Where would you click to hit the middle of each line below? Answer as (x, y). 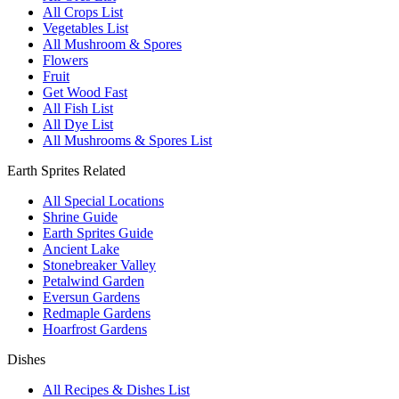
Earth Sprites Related (66, 170)
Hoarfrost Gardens (95, 329)
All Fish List (78, 108)
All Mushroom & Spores (112, 44)
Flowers (65, 60)
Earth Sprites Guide (98, 232)
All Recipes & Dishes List (116, 389)
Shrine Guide (80, 216)
